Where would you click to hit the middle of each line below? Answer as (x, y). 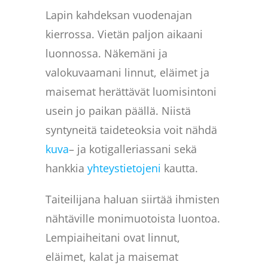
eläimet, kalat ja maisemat (112, 256)
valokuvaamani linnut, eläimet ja (128, 72)
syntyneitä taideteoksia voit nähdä (132, 130)
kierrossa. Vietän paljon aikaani (124, 34)
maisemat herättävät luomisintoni (131, 91)
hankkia (67, 168)
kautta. (180, 168)
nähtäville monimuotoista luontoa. (133, 218)
